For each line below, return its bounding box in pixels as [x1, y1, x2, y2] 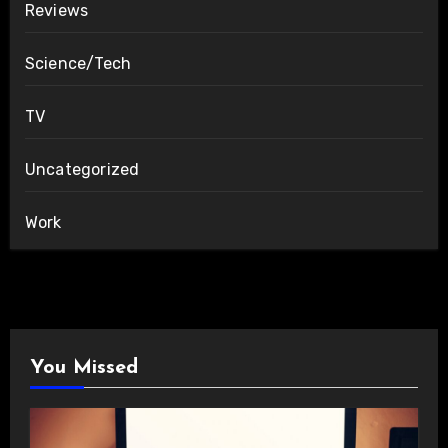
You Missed [29, 358, 138, 379]
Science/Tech [24, 54, 132, 74]
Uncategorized [24, 160, 140, 180]
